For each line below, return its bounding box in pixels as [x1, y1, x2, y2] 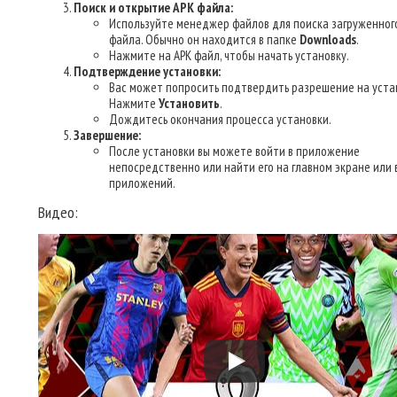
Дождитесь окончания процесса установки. [109, 111, 331, 128]
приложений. [109, 175, 175, 191]
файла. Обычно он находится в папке [109, 31, 300, 48]
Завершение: [74, 127, 141, 144]
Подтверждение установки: [74, 63, 221, 80]
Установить [159, 95, 220, 112]
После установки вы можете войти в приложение [109, 143, 360, 160]
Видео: [38, 202, 78, 222]
